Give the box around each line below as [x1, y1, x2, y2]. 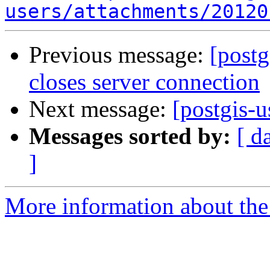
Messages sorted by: [29, 123, 231, 149]
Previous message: [29, 42, 210, 68]
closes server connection [29, 69, 260, 95]
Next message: [29, 96, 172, 122]
